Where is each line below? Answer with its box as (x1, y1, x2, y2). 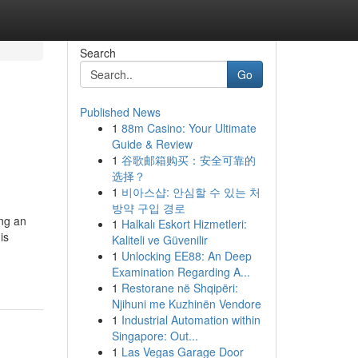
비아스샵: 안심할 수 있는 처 (121, 184, 261, 200)
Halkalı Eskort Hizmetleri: (121, 216, 247, 232)
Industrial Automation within (121, 312, 261, 328)
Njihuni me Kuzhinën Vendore (111, 296, 261, 312)
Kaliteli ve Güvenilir (111, 232, 208, 248)
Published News (79, 104, 161, 120)
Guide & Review (111, 136, 193, 152)
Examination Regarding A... (111, 264, 250, 280)
